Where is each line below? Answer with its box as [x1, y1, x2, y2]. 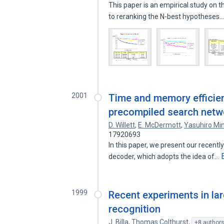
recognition [108, 203, 161, 215]
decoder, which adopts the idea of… [108, 152, 221, 160]
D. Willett [108, 121, 135, 129]
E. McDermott [138, 121, 181, 129]
